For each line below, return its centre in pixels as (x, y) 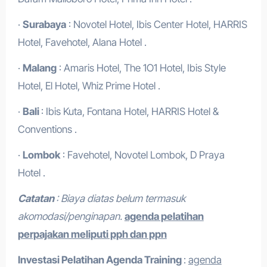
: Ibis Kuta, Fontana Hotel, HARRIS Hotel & (130, 111)
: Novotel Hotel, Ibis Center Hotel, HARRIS (156, 24)
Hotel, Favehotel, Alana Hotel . (82, 42)
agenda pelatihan (164, 216)
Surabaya (44, 24)
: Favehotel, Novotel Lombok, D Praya (142, 155)
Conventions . (47, 129)
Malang (39, 68)
